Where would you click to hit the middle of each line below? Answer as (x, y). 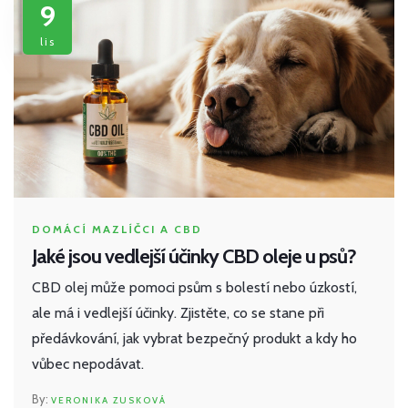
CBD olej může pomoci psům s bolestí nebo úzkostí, (194, 288)
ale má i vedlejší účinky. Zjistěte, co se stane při (178, 313)
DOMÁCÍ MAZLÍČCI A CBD (117, 229)
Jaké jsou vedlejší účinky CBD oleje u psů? (194, 257)
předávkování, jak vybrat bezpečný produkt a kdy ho (194, 339)
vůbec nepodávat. (88, 364)
